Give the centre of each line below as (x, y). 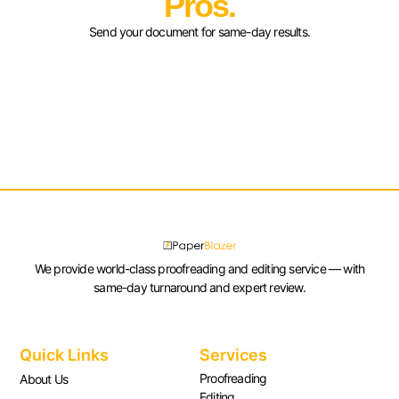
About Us (44, 379)
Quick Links (65, 355)
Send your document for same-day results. (199, 32)
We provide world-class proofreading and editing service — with (199, 268)
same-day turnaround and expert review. (199, 287)
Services (233, 355)
